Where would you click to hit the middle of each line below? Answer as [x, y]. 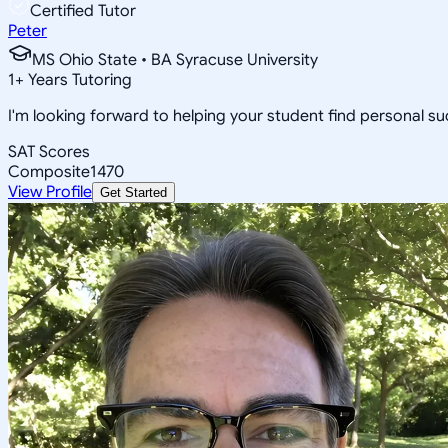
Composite [49, 171]
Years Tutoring [78, 79]
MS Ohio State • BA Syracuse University [175, 59]
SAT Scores [49, 151]
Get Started [133, 192]
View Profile [50, 191]
